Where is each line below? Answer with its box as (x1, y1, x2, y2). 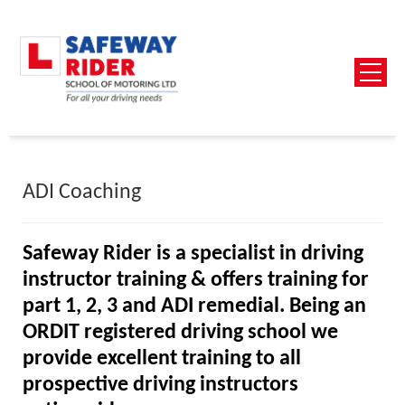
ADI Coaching (23, 181, 141, 203)
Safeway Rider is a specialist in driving (23, 242, 363, 265)
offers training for (211, 268, 369, 291)
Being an (289, 295, 366, 317)
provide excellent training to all (23, 347, 301, 370)
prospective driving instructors (23, 373, 298, 396)
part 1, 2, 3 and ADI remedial (23, 295, 279, 317)
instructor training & (23, 268, 211, 291)
